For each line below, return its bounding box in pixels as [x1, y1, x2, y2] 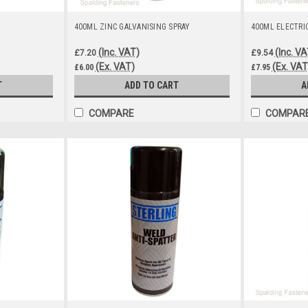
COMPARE [88, 108, 134, 119]
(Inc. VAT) [98, 46, 140, 58]
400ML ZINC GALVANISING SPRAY [74, 22, 190, 32]
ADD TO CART [124, 80, 179, 91]
